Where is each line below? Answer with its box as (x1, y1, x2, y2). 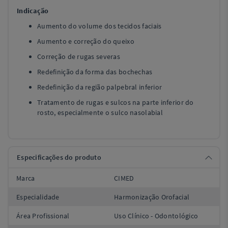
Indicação (17, 6, 49, 15)
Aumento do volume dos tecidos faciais (37, 21, 162, 31)
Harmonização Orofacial (114, 192, 190, 202)
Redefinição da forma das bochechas (37, 67, 153, 76)
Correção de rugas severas (37, 52, 120, 61)
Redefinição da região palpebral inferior (37, 82, 162, 92)
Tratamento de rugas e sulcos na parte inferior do (37, 98, 194, 107)
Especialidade (16, 192, 60, 202)
